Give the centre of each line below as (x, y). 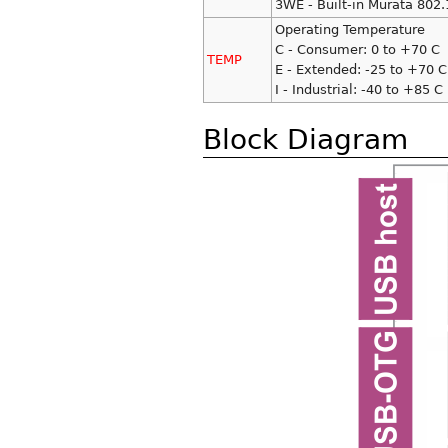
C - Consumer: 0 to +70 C (357, 50)
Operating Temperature (349, 30)
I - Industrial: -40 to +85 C (358, 90)
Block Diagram (305, 140)
